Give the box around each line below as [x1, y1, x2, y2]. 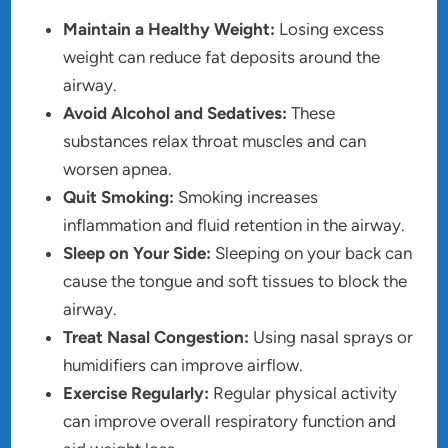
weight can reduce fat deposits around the [63, 47, 381, 68]
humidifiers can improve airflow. [63, 355, 304, 376]
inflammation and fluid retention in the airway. [63, 215, 406, 236]
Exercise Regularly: [63, 383, 210, 404]
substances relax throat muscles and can [63, 131, 367, 152]
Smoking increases [174, 187, 319, 208]
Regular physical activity [209, 383, 398, 404]
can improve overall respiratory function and [63, 411, 397, 432]
